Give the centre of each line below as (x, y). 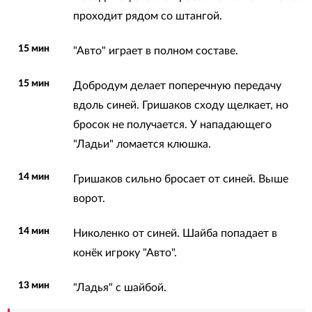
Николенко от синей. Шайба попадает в (175, 233)
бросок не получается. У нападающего (172, 124)
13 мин (34, 285)
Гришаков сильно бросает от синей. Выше (180, 179)
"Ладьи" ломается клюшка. (142, 144)
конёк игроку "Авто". (125, 252)
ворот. (89, 198)
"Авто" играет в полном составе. (155, 50)
